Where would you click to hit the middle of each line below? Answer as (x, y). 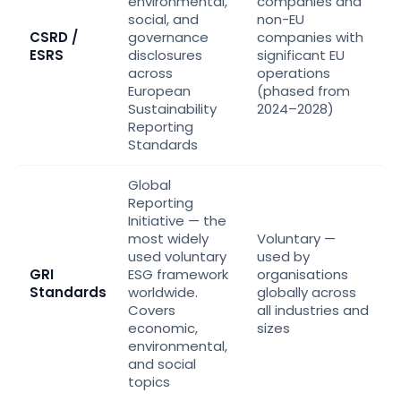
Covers (152, 310)
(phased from (303, 90)
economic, (163, 328)
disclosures (165, 55)
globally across (307, 292)
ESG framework (178, 274)
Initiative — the (177, 220)
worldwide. (163, 292)
